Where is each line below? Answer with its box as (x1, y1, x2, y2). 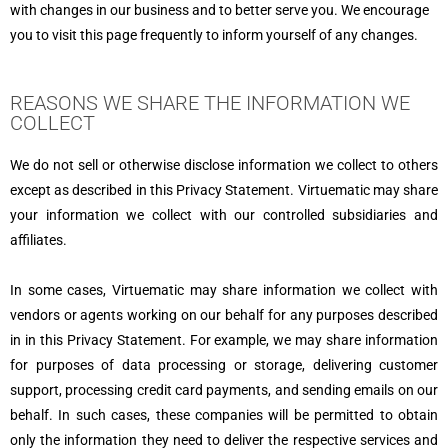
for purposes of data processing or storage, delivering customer (10, 357, 438, 373)
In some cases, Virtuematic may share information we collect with (10, 282, 438, 298)
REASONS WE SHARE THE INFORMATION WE (10, 91, 410, 115)
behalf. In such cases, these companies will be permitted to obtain (10, 407, 438, 423)
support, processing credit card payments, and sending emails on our (10, 382, 438, 398)
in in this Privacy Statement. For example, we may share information (10, 332, 438, 348)
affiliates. (10, 232, 67, 248)
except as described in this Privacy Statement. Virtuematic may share (10, 182, 438, 198)
